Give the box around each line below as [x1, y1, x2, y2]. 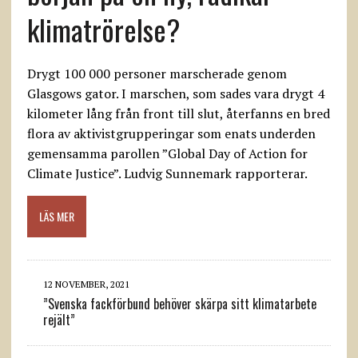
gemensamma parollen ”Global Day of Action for [26, 145, 308, 162]
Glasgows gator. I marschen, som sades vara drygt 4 [26, 85, 324, 102]
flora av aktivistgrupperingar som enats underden [26, 125, 316, 142]
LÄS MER [38, 208, 74, 225]
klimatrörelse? [26, 8, 180, 50]
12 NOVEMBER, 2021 [42, 278, 129, 290]
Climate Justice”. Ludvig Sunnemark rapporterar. [26, 165, 308, 182]
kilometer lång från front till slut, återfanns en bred [26, 105, 330, 122]
